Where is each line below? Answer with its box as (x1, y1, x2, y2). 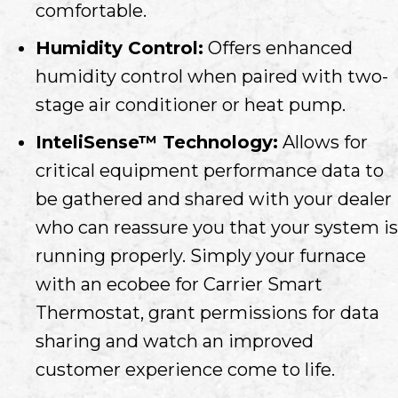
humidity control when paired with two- (36, 65, 388, 87)
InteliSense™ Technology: (36, 131, 278, 153)
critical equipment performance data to (36, 159, 384, 181)
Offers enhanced (203, 36, 353, 59)
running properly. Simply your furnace (36, 244, 366, 267)
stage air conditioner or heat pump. (36, 93, 346, 115)
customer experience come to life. (36, 358, 335, 380)
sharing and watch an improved (36, 330, 314, 352)
